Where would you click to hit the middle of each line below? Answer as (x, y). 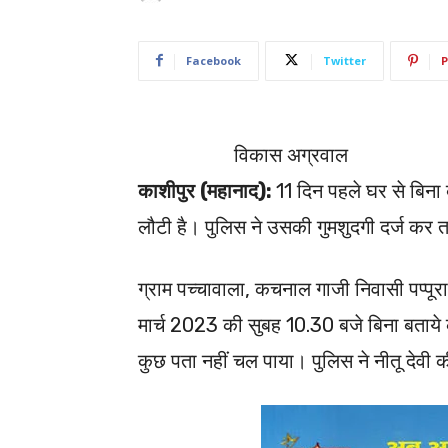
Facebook (213, 60)
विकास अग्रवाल (291, 154)
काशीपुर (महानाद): (204, 190)
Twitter (344, 60)
